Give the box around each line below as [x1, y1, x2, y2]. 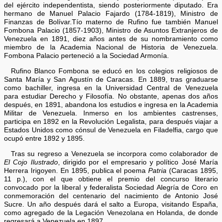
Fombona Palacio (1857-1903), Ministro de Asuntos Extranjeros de [4, 27, 218, 35]
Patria [148, 166, 167, 174]
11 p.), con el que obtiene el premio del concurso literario [4, 175, 218, 183]
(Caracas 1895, [166, 166, 218, 174]
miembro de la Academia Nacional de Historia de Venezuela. [4, 44, 218, 52]
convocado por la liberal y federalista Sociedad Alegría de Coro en [4, 183, 218, 191]
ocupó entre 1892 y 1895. [4, 134, 85, 142]
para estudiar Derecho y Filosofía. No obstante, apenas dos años [4, 92, 218, 100]
